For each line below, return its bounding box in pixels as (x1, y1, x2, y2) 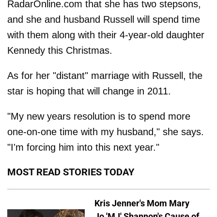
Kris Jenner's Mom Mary (94, 198, 189, 208)
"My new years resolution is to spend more (7, 111, 190, 122)
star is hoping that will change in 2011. (7, 86, 171, 96)
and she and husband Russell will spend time (7, 14, 200, 25)
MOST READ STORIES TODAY (7, 166, 134, 178)
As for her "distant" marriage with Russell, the (7, 70, 202, 81)
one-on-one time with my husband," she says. (7, 126, 204, 137)
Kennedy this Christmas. (7, 45, 112, 56)
